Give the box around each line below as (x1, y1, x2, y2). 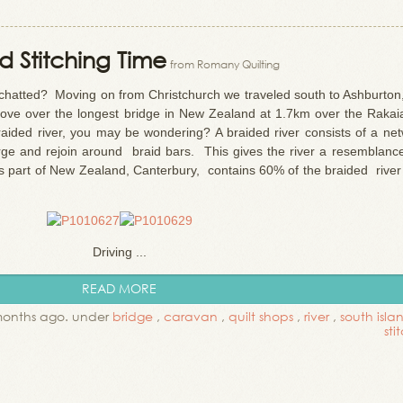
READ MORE (82, 280, 157, 297)
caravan (164, 308, 218, 325)
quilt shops (228, 308, 293, 325)
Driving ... (92, 245, 147, 259)
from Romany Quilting (170, 57, 280, 72)
